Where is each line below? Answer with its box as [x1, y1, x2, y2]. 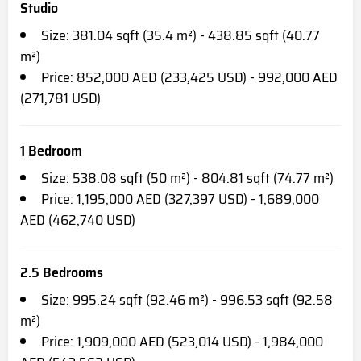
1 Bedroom [20, 139, 82, 162]
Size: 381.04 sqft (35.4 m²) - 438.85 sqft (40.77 [41, 23, 320, 47]
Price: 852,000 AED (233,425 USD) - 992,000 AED [41, 65, 338, 89]
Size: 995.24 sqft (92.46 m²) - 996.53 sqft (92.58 [41, 288, 333, 311]
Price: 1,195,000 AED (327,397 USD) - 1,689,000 [41, 187, 319, 210]
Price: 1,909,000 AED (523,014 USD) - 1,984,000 [41, 330, 323, 353]
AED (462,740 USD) [20, 208, 135, 231]
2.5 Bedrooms [20, 260, 103, 284]
